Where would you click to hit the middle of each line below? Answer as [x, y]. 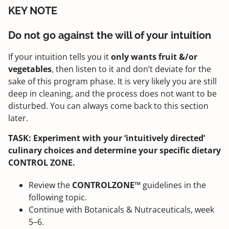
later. [18, 118]
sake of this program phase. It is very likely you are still [112, 82]
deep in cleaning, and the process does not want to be [112, 94]
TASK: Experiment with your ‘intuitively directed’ [107, 138]
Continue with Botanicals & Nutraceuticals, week [121, 209]
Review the [50, 185]
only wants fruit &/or [154, 57]
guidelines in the [173, 185]
